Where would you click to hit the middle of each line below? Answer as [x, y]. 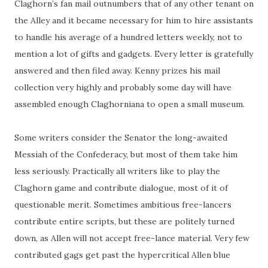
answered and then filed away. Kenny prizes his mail [117, 71]
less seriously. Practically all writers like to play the [117, 171]
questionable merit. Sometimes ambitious [98, 205]
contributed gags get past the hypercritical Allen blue [122, 255]
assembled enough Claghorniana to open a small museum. [130, 104]
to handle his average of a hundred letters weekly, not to [128, 37]
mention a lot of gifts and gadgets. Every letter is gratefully [134, 54]
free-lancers [207, 205]
